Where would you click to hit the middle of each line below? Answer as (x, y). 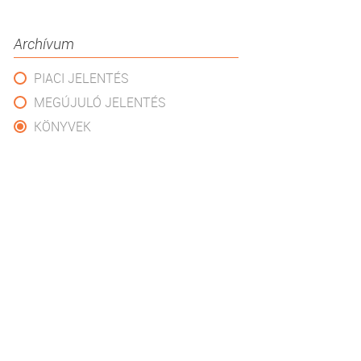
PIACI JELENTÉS (81, 78)
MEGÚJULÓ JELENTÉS (100, 102)
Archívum (44, 44)
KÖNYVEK (62, 127)
